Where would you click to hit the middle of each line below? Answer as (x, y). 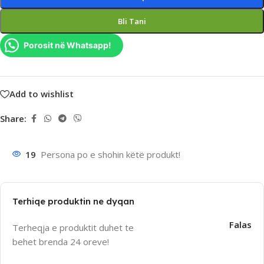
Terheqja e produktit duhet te (73, 227)
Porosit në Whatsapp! (67, 45)
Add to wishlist (42, 94)
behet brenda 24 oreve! (61, 241)
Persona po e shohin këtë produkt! (110, 154)
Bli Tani (132, 21)
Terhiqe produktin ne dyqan (73, 201)
